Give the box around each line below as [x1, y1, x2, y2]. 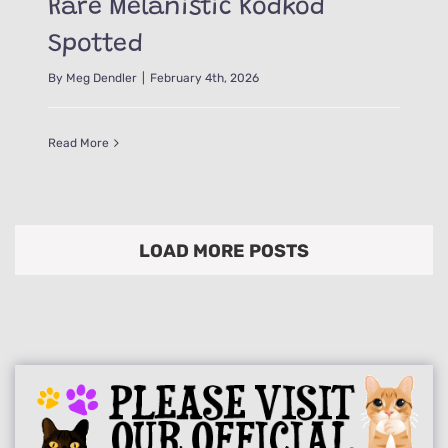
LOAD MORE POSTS [139, 239, 309, 262]
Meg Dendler [66, 70, 138, 85]
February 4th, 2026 [150, 70, 260, 85]
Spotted [48, 32, 143, 58]
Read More [48, 135, 110, 150]
